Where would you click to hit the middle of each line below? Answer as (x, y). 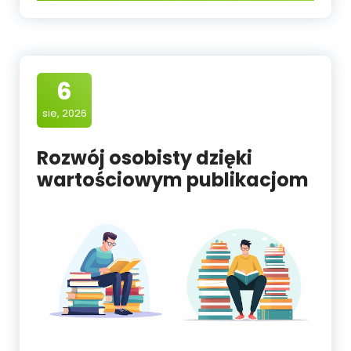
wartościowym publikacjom (173, 180)
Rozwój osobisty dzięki (145, 158)
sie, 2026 (64, 113)
